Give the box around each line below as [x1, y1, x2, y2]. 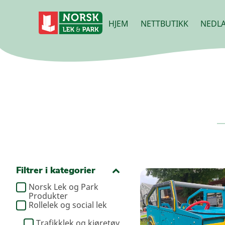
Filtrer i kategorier [16, 164, 95, 176]
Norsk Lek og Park [29, 181, 98, 192]
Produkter [29, 190, 68, 201]
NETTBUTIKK [141, 18, 189, 29]
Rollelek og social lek [29, 199, 107, 210]
